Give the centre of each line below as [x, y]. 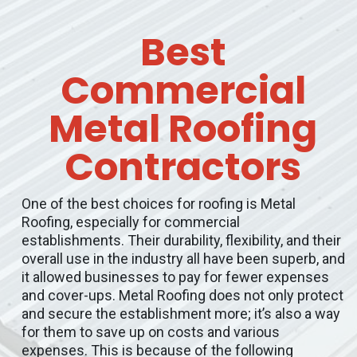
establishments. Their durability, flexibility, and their [181, 240]
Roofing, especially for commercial [130, 222]
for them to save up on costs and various [150, 332]
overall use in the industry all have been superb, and [183, 259]
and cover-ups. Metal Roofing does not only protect [182, 295]
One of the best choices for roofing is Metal [158, 204]
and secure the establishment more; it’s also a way [180, 314]
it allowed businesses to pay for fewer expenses [175, 277]
